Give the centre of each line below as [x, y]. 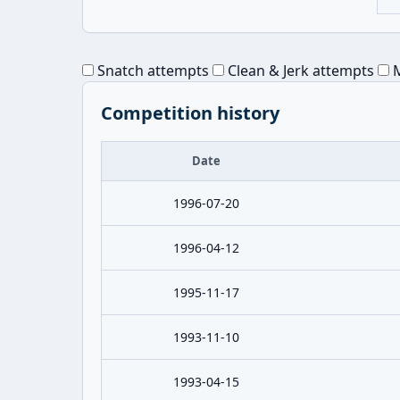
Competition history [190, 113]
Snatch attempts [151, 71]
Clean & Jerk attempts [299, 71]
